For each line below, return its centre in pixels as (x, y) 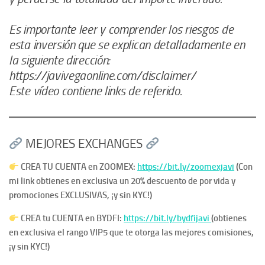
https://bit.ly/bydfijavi (168, 219)
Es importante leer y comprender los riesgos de (121, 30)
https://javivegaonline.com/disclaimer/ (102, 76)
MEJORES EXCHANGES (84, 144)
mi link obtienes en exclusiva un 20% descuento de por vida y (122, 181)
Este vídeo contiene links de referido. (96, 91)
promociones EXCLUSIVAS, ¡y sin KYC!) (80, 195)
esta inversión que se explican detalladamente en (127, 45)
